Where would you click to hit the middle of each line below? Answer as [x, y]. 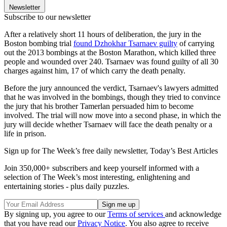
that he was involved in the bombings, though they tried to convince [112, 97]
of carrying [196, 44]
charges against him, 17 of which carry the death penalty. [95, 71]
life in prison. [25, 134]
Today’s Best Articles [184, 151]
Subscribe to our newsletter [47, 17]
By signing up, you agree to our [56, 214]
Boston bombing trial [39, 44]
